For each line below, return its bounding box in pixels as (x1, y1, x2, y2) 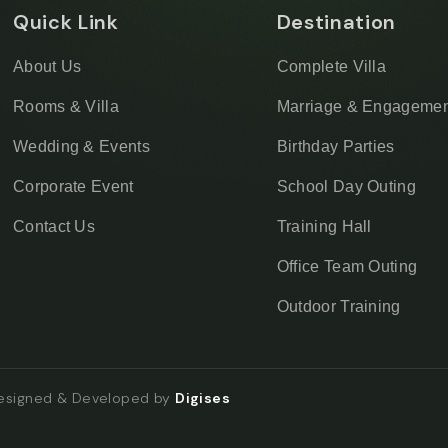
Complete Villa (276, 58, 387, 75)
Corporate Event (12, 178, 134, 195)
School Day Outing (276, 178, 417, 195)
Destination (276, 9, 396, 35)
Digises (175, 389, 231, 407)
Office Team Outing (276, 258, 418, 275)
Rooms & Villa (12, 98, 120, 115)
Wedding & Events (12, 138, 151, 155)
